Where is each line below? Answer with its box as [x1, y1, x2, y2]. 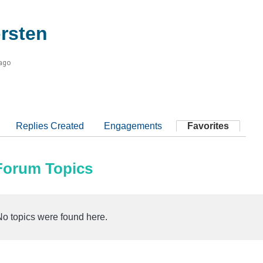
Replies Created [16, 120, 84, 131]
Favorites [187, 120, 229, 131]
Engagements [104, 120, 162, 131]
